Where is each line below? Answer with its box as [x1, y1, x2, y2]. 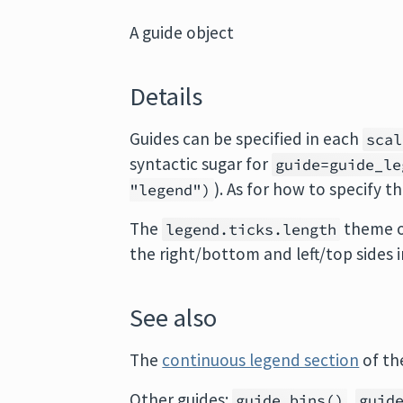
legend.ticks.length [166, 219, 337, 239]
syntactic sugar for [130, 153, 273, 175]
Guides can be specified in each [130, 128, 363, 149]
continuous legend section [162, 349, 360, 371]
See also [130, 301, 218, 334]
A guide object [130, 22, 235, 43]
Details [130, 80, 203, 112]
